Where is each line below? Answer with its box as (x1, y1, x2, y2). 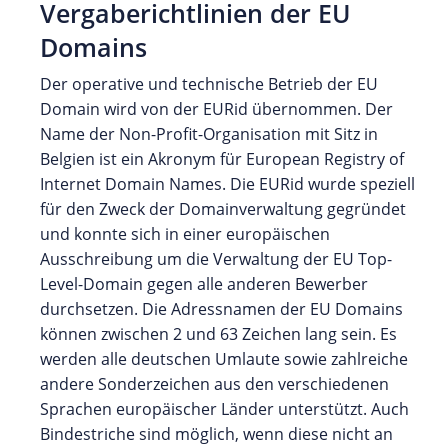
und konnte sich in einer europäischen (40, 222, 330, 245)
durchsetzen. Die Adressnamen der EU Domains (40, 297, 403, 320)
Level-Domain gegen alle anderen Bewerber (40, 272, 368, 295)
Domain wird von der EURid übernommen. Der (40, 97, 393, 120)
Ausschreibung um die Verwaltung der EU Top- (40, 247, 392, 270)
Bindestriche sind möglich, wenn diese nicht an (40, 422, 393, 445)
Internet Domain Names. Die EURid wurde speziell (40, 172, 415, 195)
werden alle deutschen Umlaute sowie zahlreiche (40, 347, 408, 370)
